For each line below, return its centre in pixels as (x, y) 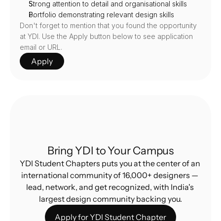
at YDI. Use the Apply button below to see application (106, 36)
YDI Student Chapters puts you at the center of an (110, 163)
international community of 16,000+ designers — (110, 175)
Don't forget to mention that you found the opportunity (108, 25)
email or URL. (41, 47)
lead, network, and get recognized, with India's (110, 187)
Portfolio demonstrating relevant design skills (101, 15)
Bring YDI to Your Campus (110, 151)
